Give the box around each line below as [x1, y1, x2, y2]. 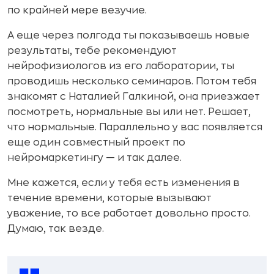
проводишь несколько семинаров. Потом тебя [7, 76, 256, 87]
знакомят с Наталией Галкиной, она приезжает [7, 92, 260, 102]
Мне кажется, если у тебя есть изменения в [7, 178, 240, 188]
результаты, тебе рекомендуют [7, 46, 177, 56]
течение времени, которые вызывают [7, 193, 212, 204]
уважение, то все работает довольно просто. [7, 209, 251, 219]
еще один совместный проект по [7, 138, 185, 148]
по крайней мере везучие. [7, 6, 147, 16]
